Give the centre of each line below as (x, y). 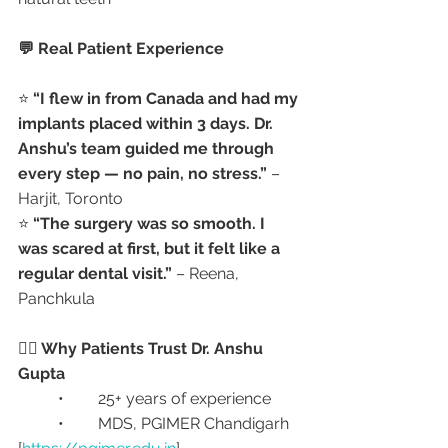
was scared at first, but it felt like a (151, 248)
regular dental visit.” (95, 273)
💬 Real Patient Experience (121, 48)
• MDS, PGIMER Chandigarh (38, 423)
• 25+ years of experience (184, 398)
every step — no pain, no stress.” (142, 173)
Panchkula (56, 298)
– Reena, (207, 273)
